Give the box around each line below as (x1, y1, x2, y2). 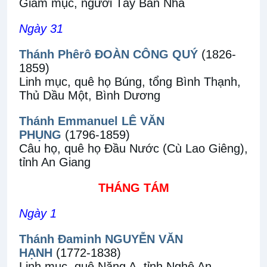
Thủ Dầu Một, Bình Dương (19, 89, 160, 102)
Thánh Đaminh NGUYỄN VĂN (19, 232, 183, 246)
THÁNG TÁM (98, 181, 169, 194)
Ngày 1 (19, 207, 57, 220)
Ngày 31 (19, 22, 63, 35)
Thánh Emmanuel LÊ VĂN (19, 114, 164, 128)
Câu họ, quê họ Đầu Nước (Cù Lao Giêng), (19, 142, 248, 155)
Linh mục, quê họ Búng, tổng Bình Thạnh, (19, 75, 241, 88)
